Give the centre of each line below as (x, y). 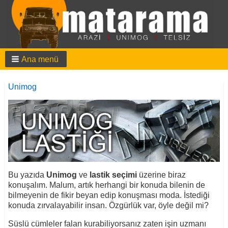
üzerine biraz (161, 175)
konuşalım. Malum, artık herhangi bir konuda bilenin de (106, 185)
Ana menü (40, 60)
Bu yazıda (27, 175)
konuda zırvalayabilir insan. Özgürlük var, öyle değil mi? (108, 205)
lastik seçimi (113, 175)
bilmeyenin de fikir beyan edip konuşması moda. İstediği (109, 195)
